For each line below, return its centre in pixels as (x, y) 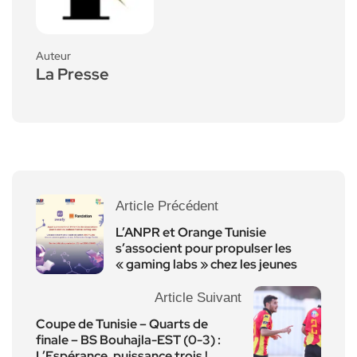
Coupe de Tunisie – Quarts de (122, 324)
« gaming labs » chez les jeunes (206, 264)
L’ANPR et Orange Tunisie (191, 232)
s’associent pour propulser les (204, 248)
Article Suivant (198, 297)
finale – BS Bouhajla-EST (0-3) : (128, 339)
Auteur (53, 55)
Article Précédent (167, 206)
